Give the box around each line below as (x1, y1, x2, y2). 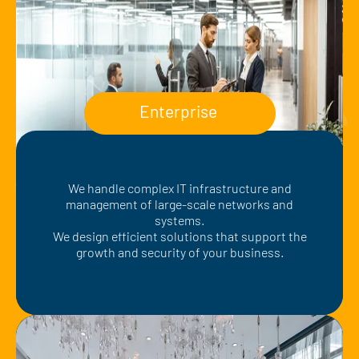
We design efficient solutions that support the (52, 228, 307, 244)
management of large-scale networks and (66, 196, 293, 212)
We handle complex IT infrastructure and (67, 180, 292, 196)
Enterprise (139, 101, 217, 122)
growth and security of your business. (75, 244, 284, 260)
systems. (155, 212, 204, 228)
